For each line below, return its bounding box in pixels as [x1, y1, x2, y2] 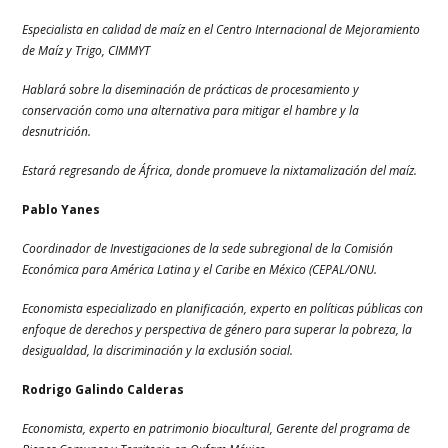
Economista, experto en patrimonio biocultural [22, 420, 271, 438]
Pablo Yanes [22, 201, 101, 219]
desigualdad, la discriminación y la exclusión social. [22, 342, 294, 360]
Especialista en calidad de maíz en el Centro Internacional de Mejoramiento [22, 21, 421, 39]
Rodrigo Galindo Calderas [22, 381, 185, 399]
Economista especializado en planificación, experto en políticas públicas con [22, 300, 424, 318]
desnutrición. [22, 123, 92, 141]
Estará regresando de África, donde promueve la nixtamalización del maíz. [22, 162, 418, 180]
